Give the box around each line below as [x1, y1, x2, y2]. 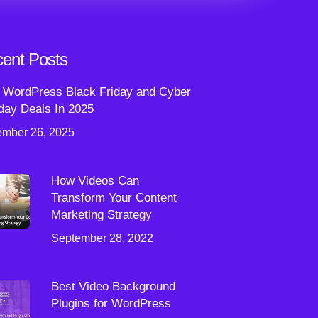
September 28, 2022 [50, 232, 153, 244]
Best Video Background [50, 280, 175, 293]
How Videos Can [50, 174, 139, 187]
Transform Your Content [50, 191, 177, 204]
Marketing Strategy [50, 208, 152, 221]
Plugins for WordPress [50, 297, 171, 310]
